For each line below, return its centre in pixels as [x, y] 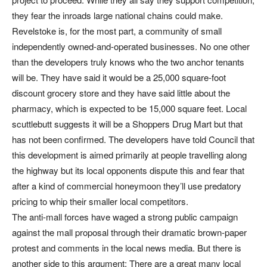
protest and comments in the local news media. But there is [127, 247]
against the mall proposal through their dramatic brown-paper [129, 232]
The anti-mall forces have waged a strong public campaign [125, 216]
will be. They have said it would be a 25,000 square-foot [119, 77]
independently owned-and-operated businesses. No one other [131, 46]
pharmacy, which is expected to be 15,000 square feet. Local [129, 108]
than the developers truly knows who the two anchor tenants [128, 61]
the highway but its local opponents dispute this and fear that [128, 170]
